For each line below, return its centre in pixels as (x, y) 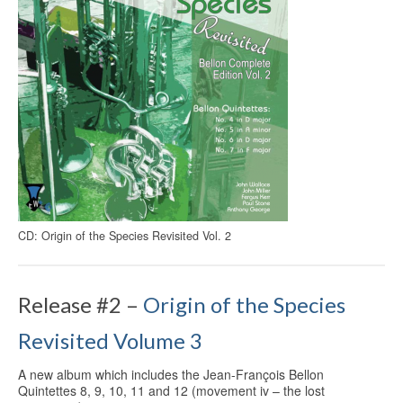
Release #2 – (81, 304)
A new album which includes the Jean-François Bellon (171, 375)
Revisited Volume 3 (110, 340)
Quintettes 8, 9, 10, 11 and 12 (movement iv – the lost (171, 391)
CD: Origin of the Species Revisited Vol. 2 (125, 235)
